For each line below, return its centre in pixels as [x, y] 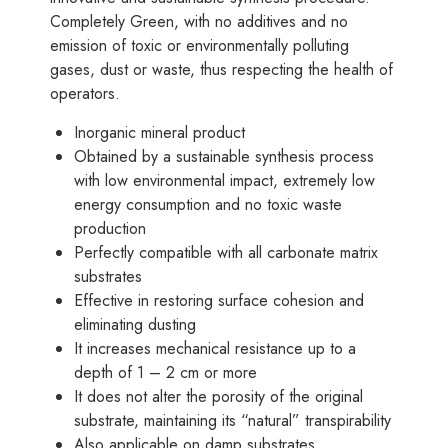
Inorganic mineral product [159, 133]
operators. [85, 94]
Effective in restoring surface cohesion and [219, 301]
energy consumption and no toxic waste [208, 205]
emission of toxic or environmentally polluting [199, 46]
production [110, 229]
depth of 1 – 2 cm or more [165, 373]
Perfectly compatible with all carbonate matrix [226, 253]
